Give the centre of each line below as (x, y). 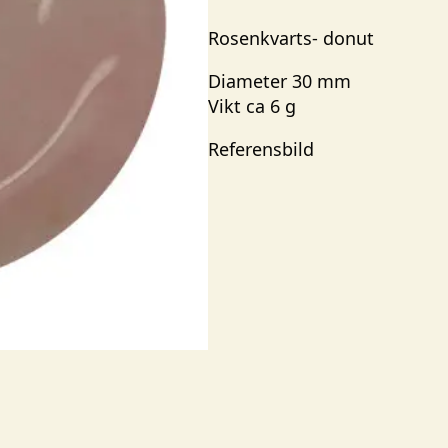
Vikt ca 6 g (252, 106)
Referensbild (261, 149)
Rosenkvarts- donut (291, 38)
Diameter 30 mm (279, 81)
